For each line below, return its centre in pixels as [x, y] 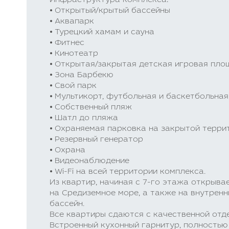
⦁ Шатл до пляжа [84, 118]
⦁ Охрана [67, 151]
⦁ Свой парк [73, 86]
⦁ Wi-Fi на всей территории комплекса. [128, 172]
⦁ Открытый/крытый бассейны [110, 11]
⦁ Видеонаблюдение [89, 161]
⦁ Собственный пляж [91, 108]
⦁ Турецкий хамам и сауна [102, 32]
